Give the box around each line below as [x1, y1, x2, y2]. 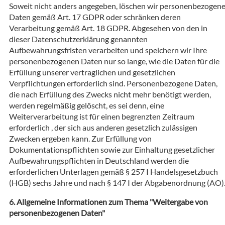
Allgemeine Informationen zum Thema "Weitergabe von [17, 196, 208, 206]
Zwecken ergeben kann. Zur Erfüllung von [9, 133, 152, 143]
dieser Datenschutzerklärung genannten [9, 34, 148, 44]
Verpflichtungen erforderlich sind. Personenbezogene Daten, [9, 78, 217, 88]
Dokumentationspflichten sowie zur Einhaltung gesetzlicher [9, 144, 215, 154]
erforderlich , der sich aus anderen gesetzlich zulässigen [9, 122, 197, 132]
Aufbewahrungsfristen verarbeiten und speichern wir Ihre [9, 45, 207, 55]
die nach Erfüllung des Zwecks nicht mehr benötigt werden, [9, 89, 211, 99]
